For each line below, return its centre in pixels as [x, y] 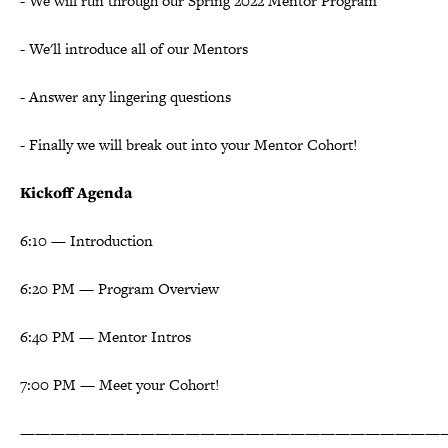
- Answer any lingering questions [125, 96]
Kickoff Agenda [76, 192]
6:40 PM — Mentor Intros [105, 336]
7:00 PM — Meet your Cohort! [120, 384]
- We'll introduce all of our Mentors [134, 48]
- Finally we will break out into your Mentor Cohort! [189, 144]
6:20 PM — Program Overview [119, 288]
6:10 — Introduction [86, 240]
